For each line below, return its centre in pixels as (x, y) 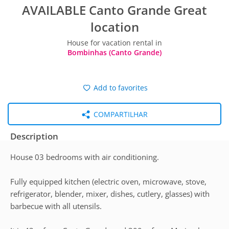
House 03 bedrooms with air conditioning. (85, 157)
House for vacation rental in (114, 43)
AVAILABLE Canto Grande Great (114, 10)
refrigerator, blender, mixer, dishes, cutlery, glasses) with (110, 194)
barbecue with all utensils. (56, 206)
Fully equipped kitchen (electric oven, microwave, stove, (108, 181)
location (114, 27)
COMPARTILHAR (119, 114)
